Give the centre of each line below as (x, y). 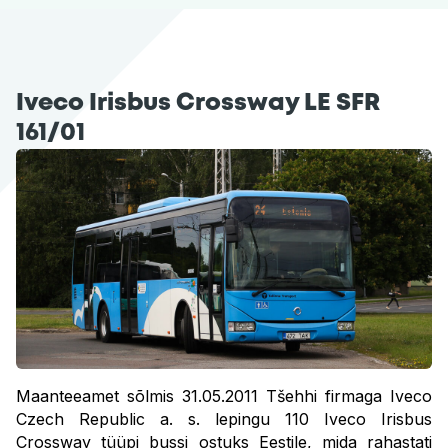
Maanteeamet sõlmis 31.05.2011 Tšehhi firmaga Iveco (224, 396)
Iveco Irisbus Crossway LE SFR (198, 103)
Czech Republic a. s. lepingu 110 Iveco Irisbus (224, 419)
